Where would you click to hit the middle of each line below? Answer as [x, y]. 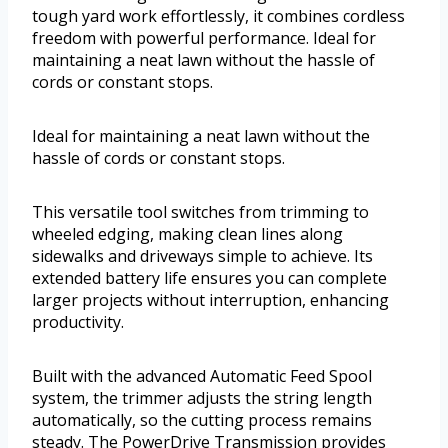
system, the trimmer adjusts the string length [202, 398]
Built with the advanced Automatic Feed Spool [202, 376]
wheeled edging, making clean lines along [187, 234]
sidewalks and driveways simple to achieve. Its [202, 256]
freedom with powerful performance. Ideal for [204, 38]
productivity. [78, 322]
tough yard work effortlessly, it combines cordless [218, 16]
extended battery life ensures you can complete [209, 278]
